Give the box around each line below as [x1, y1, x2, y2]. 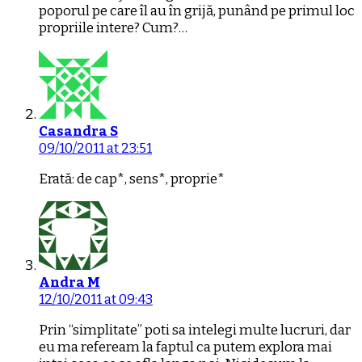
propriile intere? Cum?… [39, 19, 187, 36]
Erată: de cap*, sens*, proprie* [39, 170, 225, 187]
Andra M [39, 273, 100, 291]
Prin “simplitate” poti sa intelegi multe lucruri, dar [39, 321, 351, 339]
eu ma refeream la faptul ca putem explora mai [39, 338, 332, 356]
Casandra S [39, 122, 118, 140]
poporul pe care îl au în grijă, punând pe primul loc [39, 2, 355, 19]
